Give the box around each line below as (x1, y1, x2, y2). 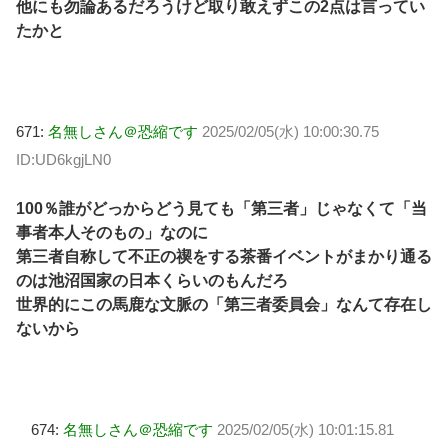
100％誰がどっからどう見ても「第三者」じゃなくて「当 (16, 199, 427, 217)
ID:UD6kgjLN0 (16, 151, 111, 169)
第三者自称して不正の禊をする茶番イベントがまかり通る (16, 247, 432, 265)
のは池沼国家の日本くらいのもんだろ (16, 271, 288, 289)
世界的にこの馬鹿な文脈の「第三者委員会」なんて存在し (16, 295, 432, 313)
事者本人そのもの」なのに (16, 223, 208, 241)
